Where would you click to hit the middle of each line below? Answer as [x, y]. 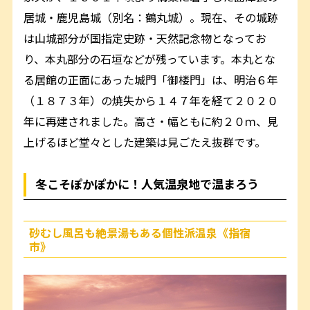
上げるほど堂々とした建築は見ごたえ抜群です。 [145, 142]
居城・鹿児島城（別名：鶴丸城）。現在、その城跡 [151, 18]
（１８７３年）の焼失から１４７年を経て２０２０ [151, 101]
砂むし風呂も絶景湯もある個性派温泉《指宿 [140, 232]
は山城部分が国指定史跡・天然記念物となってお [145, 38]
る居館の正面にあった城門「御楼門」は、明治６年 [151, 80]
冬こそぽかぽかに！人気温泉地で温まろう [147, 184]
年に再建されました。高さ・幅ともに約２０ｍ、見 [151, 121]
